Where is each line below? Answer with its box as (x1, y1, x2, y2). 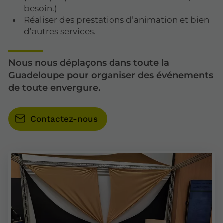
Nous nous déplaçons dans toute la (8, 57, 169, 69)
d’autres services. (24, 26, 96, 36)
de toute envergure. (8, 82, 100, 94)
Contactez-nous (30, 113, 98, 124)
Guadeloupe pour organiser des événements (8, 70, 213, 81)
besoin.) (24, 3, 58, 13)
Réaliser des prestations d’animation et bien (24, 14, 210, 25)
